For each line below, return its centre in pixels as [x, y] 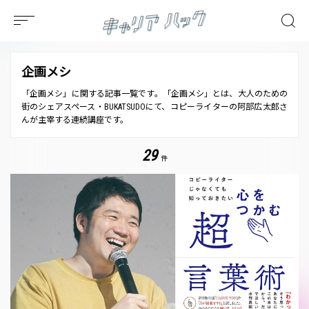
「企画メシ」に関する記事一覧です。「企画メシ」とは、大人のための [154, 94]
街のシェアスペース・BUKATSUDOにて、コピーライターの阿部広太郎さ [154, 107]
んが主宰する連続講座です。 [75, 120]
